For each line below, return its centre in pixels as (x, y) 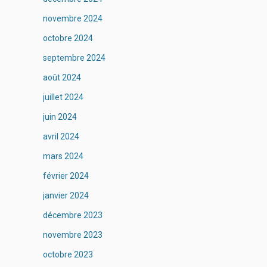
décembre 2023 (72, 215)
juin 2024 (60, 117)
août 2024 (62, 77)
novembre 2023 (72, 235)
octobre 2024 (68, 38)
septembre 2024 (74, 58)
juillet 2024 (63, 97)
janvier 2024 (66, 195)
